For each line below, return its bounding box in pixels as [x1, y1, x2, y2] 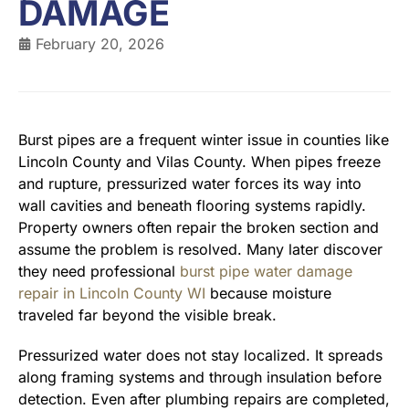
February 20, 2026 [36, 35, 164, 53]
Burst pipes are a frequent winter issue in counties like [18, 131, 389, 149]
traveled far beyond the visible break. [18, 306, 277, 324]
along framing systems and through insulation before [18, 368, 382, 386]
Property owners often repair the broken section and [18, 218, 379, 236]
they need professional [18, 262, 180, 280]
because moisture [205, 284, 331, 302]
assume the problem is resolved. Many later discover [18, 240, 383, 258]
